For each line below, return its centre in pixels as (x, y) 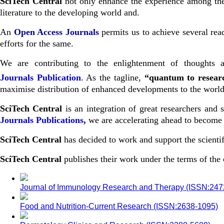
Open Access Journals (56, 32)
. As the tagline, (112, 78)
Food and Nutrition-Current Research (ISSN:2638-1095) (119, 206)
